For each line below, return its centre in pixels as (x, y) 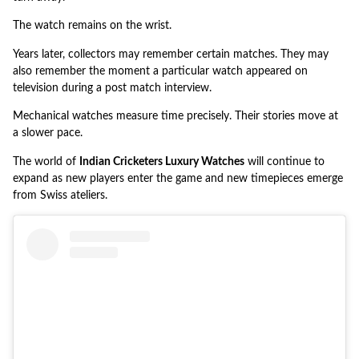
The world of (46, 161)
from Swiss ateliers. (60, 195)
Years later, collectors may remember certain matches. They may (171, 54)
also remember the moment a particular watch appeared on (160, 71)
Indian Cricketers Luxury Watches (162, 161)
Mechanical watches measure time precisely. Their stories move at (175, 117)
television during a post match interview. (112, 88)
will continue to (284, 161)
